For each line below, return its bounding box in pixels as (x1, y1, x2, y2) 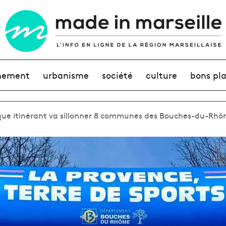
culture (146, 69, 178, 81)
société (101, 69, 133, 81)
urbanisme (42, 69, 89, 81)
